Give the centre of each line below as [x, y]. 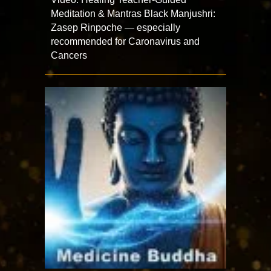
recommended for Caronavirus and [125, 41]
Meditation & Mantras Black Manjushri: [133, 14]
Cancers [69, 55]
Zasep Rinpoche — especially [116, 28]
